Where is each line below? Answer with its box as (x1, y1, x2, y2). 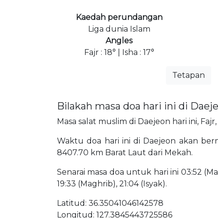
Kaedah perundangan (75, 12, 163, 22)
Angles (106, 36, 132, 45)
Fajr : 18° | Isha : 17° (84, 47, 154, 57)
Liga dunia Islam (88, 24, 150, 34)
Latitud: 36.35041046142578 (57, 198, 163, 208)
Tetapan (172, 70, 205, 80)
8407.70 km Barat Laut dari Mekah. (57, 147, 193, 157)
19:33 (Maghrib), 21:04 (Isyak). (57, 179, 167, 188)
